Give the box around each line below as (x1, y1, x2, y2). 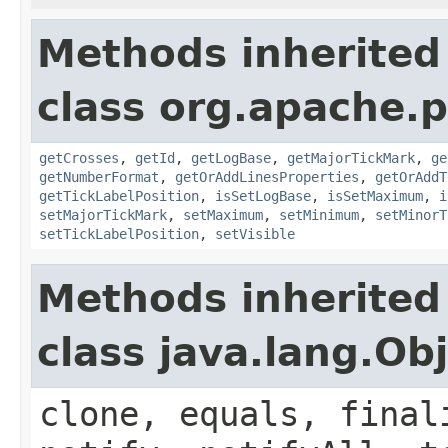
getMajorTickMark (287, 149, 415, 166)
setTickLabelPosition (39, 225, 199, 242)
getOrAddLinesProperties (175, 168, 359, 185)
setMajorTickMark (39, 206, 167, 223)
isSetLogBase (215, 187, 311, 204)
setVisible (215, 225, 295, 242)
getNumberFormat (39, 168, 159, 185)
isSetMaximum (327, 187, 423, 204)
